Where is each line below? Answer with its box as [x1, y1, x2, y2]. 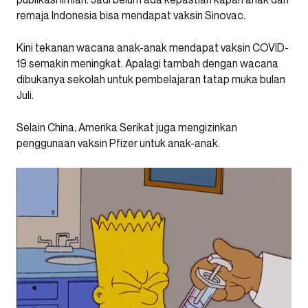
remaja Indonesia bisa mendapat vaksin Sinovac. [16, 8, 245, 22]
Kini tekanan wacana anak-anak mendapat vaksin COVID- [16, 41, 289, 54]
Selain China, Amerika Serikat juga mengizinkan [16, 120, 237, 134]
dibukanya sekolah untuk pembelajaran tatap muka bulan [16, 72, 285, 86]
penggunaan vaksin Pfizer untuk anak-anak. [16, 136, 220, 150]
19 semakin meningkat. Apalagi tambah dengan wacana [16, 56, 278, 70]
